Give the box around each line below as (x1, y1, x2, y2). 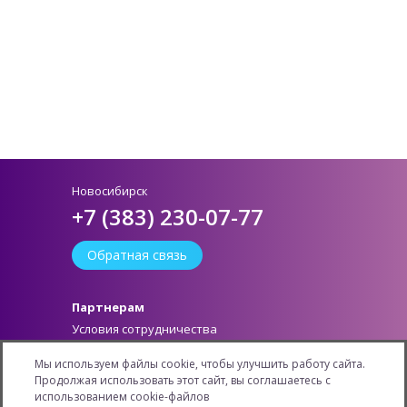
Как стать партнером (72, 340, 196, 356)
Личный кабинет (72, 359, 170, 375)
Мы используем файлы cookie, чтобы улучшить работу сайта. (35, 356, 365, 372)
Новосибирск (72, 183, 148, 199)
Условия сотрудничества (72, 321, 217, 337)
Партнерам (72, 299, 144, 315)
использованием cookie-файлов (35, 389, 209, 404)
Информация (72, 387, 156, 403)
